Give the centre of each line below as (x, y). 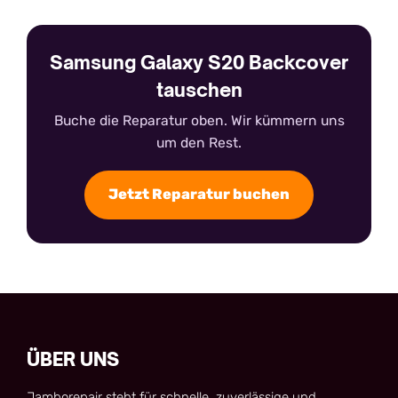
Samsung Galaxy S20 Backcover (199, 63)
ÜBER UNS (73, 359)
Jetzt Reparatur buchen (199, 195)
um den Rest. (199, 143)
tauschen (199, 90)
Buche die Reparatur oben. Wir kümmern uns (199, 121)
